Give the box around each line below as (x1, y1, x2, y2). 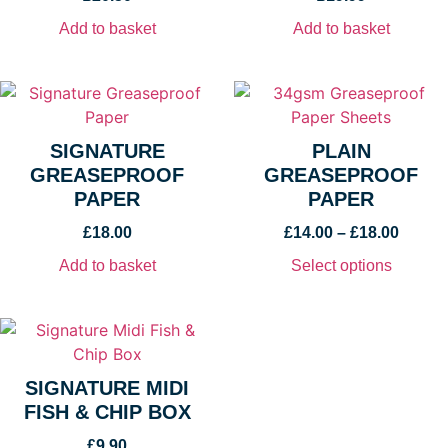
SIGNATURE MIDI (25, 376, 189, 399)
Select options (290, 256, 392, 274)
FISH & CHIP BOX (23, 400, 191, 423)
